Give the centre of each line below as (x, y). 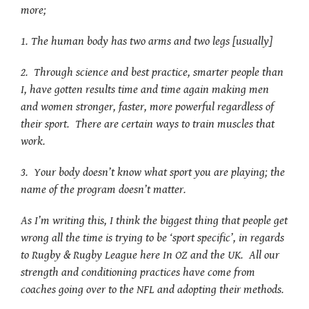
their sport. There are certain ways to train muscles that (148, 124)
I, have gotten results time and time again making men (145, 89)
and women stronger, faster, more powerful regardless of (147, 107)
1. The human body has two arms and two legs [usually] (147, 41)
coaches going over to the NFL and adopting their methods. (152, 289)
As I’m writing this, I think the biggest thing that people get (154, 220)
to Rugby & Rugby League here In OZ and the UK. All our (150, 255)
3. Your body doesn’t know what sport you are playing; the (153, 172)
